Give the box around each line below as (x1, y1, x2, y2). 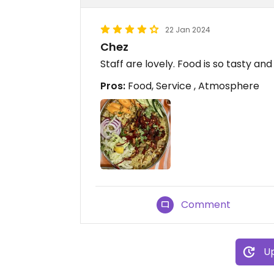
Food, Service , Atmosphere (125, 79, 259, 93)
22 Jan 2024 (165, 24, 210, 35)
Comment (181, 198, 231, 212)
